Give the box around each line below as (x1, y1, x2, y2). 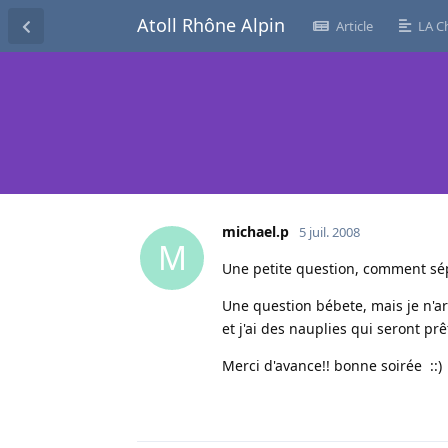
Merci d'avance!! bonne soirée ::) (222, 355, 442, 375)
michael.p (222, 221, 289, 241)
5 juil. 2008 (299, 222, 360, 241)
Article (336, 17, 373, 35)
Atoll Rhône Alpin (137, 13, 285, 37)
